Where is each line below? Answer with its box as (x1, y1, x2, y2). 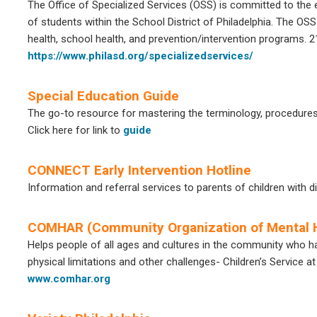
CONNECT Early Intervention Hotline (28, 162, 251, 178)
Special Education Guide (28, 88, 179, 104)
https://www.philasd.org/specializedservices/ (28, 50, 253, 62)
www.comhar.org (28, 272, 110, 285)
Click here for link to (28, 124, 123, 137)
